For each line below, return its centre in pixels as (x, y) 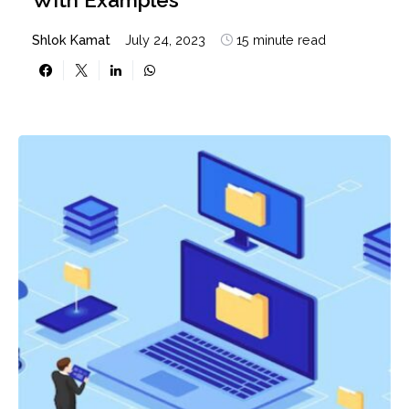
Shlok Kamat (71, 39)
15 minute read (281, 39)
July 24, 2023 (165, 39)
